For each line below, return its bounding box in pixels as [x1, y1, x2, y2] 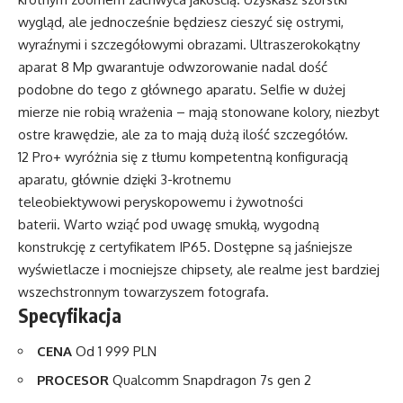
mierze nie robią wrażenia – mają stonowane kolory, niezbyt [18, 103, 380, 121]
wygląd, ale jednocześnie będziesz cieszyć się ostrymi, [18, 13, 344, 31]
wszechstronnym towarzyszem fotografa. [18, 283, 276, 301]
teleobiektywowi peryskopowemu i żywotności [18, 193, 303, 211]
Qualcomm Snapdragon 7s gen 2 [109, 372, 311, 390]
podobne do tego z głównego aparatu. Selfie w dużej [18, 81, 345, 99]
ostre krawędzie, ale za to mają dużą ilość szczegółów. [18, 126, 348, 144]
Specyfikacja [18, 303, 121, 328]
